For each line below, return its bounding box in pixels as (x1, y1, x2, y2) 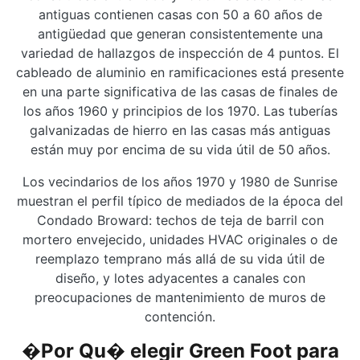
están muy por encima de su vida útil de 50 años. (30, 141, 330, 157)
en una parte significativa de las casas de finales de (22, 84, 337, 100)
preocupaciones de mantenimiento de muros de (35, 289, 325, 305)
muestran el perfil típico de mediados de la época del (17, 193, 343, 209)
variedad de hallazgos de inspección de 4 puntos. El (21, 45, 339, 61)
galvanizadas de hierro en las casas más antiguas (30, 122, 330, 138)
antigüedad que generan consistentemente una (37, 26, 323, 42)
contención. (145, 309, 215, 325)
